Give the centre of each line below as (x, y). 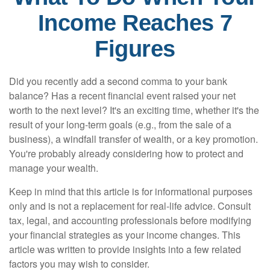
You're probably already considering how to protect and (126, 153)
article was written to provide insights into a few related (125, 249)
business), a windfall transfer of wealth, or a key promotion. (133, 139)
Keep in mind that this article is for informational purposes (131, 191)
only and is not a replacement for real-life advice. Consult (130, 206)
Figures (135, 49)
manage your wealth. (54, 168)
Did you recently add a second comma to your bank (118, 81)
